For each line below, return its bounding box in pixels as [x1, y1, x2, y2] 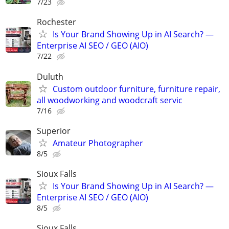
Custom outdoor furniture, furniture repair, [53, 83, 220, 95]
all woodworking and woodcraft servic [37, 94, 182, 106]
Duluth [37, 71, 63, 82]
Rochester [37, 16, 76, 28]
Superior [37, 125, 71, 136]
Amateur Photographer [53, 137, 143, 149]
